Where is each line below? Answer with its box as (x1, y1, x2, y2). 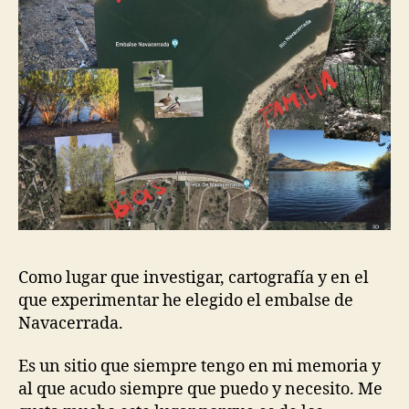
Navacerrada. (18, 312, 123, 334)
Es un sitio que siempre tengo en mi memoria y (18, 356, 381, 378)
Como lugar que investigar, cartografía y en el (18, 267, 369, 288)
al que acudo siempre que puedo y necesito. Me (18, 379, 383, 401)
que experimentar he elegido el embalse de (18, 289, 353, 311)
